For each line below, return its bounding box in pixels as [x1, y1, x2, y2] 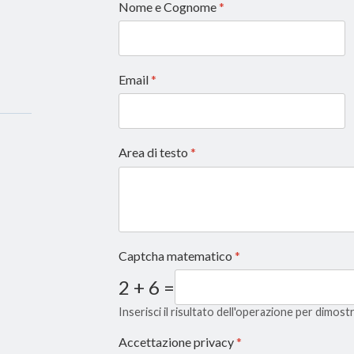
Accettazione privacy [118, 333, 236, 349]
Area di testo [118, 145, 190, 160]
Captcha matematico [118, 247, 235, 263]
